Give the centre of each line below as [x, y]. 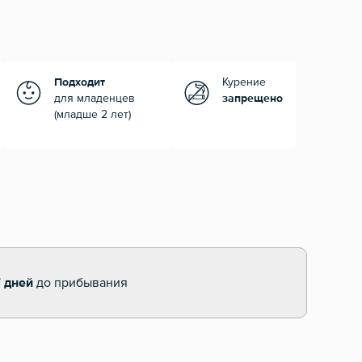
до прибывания [80, 283]
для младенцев [95, 99]
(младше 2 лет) [93, 115]
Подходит [80, 83]
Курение [244, 83]
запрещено [253, 99]
